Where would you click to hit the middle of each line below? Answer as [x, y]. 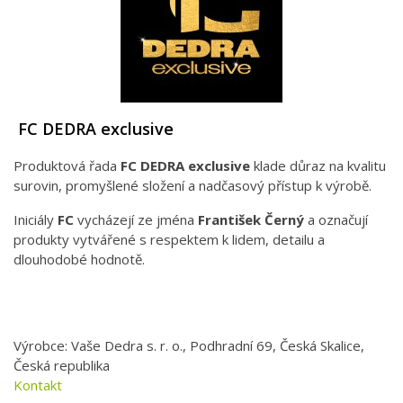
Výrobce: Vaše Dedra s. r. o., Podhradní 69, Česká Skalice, [189, 345]
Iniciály [36, 219]
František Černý [251, 219]
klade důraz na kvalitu [318, 165]
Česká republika [62, 365]
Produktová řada [67, 165]
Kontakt [38, 385]
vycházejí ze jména [136, 219]
